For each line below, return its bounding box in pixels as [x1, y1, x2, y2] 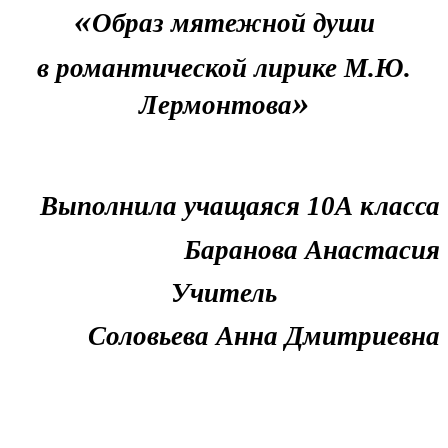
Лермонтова [138, 90, 292, 121]
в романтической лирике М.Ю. [37, 53, 411, 84]
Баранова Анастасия [184, 234, 440, 265]
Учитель [171, 278, 277, 309]
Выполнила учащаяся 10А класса [40, 191, 440, 222]
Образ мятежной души [91, 7, 375, 38]
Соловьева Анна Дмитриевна [88, 321, 440, 352]
